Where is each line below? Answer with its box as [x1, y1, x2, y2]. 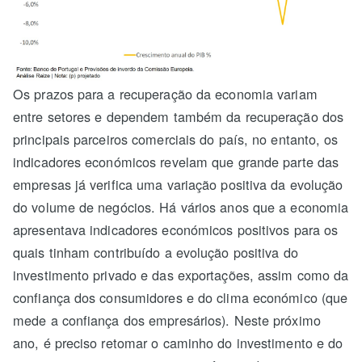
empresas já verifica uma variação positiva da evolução [13, 174, 343, 194]
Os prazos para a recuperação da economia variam [13, 83, 318, 103]
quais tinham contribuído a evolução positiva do [13, 242, 298, 262]
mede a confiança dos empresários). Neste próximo [13, 309, 321, 330]
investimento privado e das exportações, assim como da [13, 264, 349, 284]
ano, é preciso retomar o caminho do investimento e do [13, 332, 343, 352]
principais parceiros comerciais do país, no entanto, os [13, 128, 339, 149]
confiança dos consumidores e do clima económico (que [13, 287, 348, 307]
